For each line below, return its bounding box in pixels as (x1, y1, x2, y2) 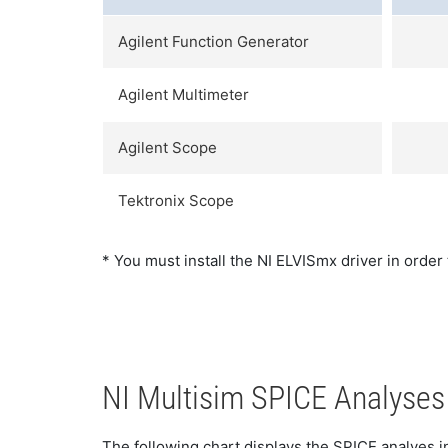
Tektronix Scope (118, 190, 234, 210)
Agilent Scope (118, 137, 217, 157)
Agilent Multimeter (118, 84, 249, 104)
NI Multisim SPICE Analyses (102, 378, 445, 417)
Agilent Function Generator (118, 31, 309, 51)
